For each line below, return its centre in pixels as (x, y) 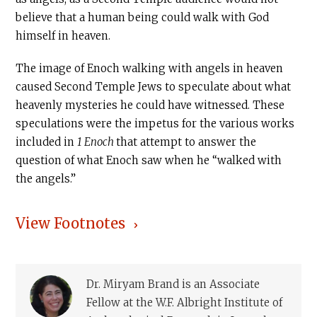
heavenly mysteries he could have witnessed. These (150, 105)
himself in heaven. (63, 36)
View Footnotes (71, 224)
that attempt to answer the (186, 142)
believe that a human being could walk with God (143, 18)
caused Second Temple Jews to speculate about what (154, 87)
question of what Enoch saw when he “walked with (149, 161)
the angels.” (46, 179)
